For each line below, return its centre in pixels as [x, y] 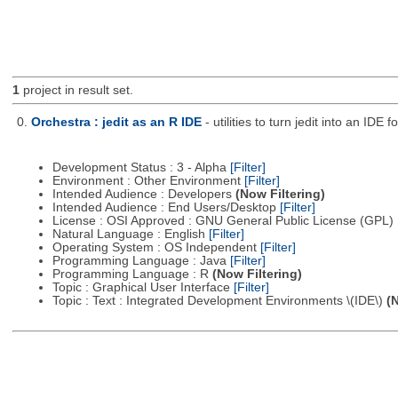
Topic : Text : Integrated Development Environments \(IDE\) [219, 301]
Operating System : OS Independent [156, 248]
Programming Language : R [132, 275]
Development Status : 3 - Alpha [141, 168]
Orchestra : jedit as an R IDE [116, 122]
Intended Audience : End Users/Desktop [166, 208]
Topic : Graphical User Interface [143, 288]
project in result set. [76, 91]
